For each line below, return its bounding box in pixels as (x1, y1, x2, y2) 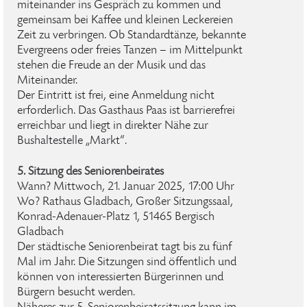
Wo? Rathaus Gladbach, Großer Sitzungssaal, (17, 196, 233, 208)
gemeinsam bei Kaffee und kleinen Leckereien (17, 14, 233, 27)
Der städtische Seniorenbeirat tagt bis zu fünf (17, 241, 232, 254)
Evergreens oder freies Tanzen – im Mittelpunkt (17, 45, 243, 57)
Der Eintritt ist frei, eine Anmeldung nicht (17, 90, 214, 102)
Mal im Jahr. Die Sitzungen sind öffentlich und (17, 256, 236, 269)
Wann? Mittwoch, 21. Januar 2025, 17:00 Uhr (17, 181, 234, 193)
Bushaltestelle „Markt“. (17, 135, 127, 147)
